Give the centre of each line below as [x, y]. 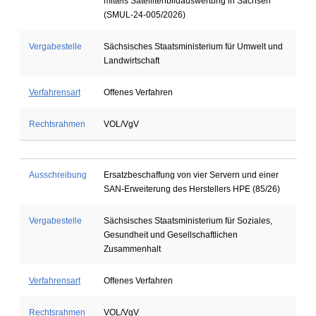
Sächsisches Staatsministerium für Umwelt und [193, 47]
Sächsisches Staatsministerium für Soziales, [188, 221]
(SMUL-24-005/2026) [144, 15]
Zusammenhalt [132, 249]
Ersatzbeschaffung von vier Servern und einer [191, 175]
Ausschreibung [57, 175]
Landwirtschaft [131, 61]
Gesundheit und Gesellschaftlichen [170, 235]
